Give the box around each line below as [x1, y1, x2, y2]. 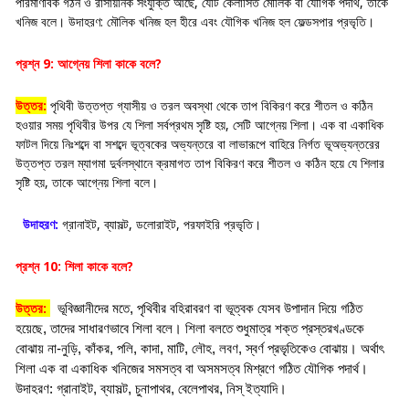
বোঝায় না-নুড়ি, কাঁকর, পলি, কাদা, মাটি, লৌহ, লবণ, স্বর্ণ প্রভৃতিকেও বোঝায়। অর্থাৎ [16, 341, 383, 356]
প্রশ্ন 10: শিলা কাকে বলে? [16, 257, 133, 275]
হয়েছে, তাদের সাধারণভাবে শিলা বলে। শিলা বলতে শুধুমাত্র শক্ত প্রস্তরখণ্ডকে [16, 320, 364, 336]
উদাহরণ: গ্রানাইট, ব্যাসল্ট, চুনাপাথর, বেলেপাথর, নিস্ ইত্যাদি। [16, 381, 287, 396]
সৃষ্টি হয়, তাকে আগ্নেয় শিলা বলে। [16, 173, 158, 191]
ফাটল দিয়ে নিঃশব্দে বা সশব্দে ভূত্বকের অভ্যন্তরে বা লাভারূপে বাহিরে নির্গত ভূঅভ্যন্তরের [16, 134, 380, 152]
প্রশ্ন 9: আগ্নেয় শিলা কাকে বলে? [16, 54, 162, 72]
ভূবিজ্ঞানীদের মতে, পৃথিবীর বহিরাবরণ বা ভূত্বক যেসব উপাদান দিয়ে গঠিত [58, 300, 362, 316]
